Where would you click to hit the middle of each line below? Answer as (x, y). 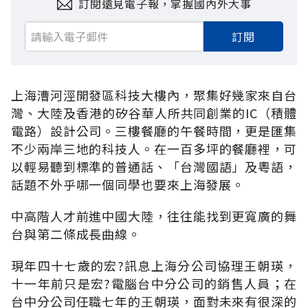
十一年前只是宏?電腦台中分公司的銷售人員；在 (154, 283)
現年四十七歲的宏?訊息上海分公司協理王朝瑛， (154, 265)
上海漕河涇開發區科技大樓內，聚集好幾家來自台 (154, 95)
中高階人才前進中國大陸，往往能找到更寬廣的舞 (154, 216)
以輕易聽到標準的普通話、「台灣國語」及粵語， (154, 166)
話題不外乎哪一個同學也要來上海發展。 (128, 184)
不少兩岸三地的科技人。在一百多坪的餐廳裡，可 (154, 148)
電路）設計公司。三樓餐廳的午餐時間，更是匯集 (154, 130)
